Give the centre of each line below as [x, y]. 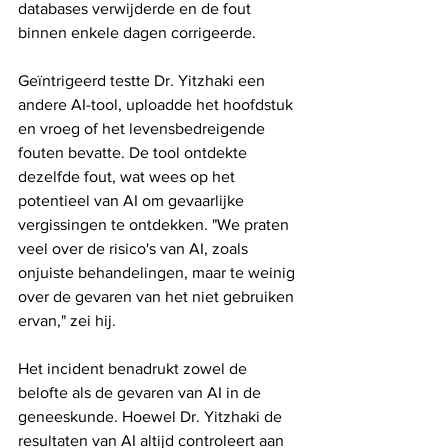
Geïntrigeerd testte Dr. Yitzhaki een [143, 81]
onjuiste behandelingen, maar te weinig [158, 273]
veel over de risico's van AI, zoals [135, 249]
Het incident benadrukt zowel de [134, 369]
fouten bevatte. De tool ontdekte [134, 153]
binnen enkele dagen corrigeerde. [137, 33]
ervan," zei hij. [67, 321]
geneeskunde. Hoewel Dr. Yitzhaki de [152, 417]
